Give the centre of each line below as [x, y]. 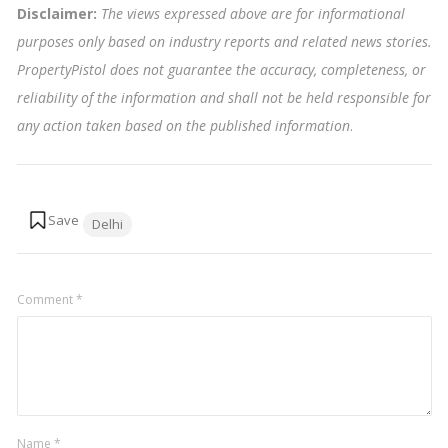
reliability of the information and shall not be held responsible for [223, 98]
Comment [46, 300]
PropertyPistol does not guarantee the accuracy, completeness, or [221, 70]
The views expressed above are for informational [252, 14]
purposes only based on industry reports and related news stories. [224, 42]
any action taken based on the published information [183, 126]
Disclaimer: [58, 14]
